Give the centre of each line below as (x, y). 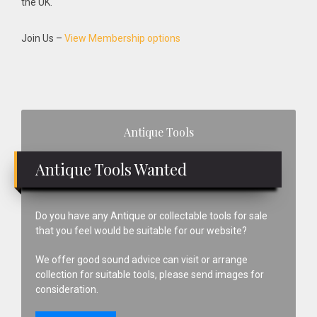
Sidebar (50, 145)
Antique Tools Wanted (111, 169)
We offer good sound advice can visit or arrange (142, 260)
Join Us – (43, 39)
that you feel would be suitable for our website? (141, 231)
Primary (52, 121)
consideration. (67, 290)
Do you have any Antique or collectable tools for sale (151, 216)
